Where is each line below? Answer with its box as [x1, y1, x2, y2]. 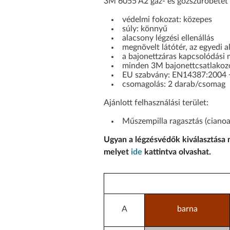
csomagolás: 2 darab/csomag [122, 80, 225, 89]
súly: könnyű [122, 25, 167, 33]
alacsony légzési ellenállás [122, 34, 214, 43]
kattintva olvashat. [142, 148, 211, 157]
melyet [104, 148, 131, 157]
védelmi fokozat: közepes [122, 15, 212, 24]
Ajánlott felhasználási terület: [104, 99, 208, 107]
